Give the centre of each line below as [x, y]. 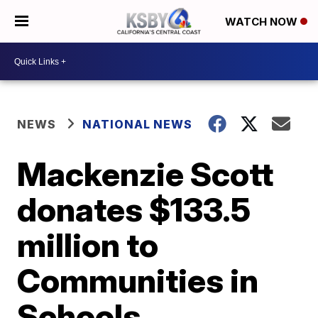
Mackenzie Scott [146, 174]
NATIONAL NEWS [138, 124]
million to [88, 245]
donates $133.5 [134, 209]
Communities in [138, 280]
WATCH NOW [263, 22]
